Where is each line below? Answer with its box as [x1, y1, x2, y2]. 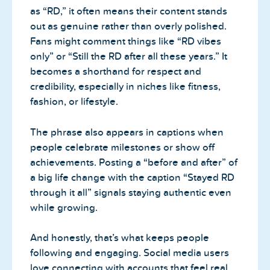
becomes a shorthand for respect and [30, 66, 201, 78]
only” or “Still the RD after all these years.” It [30, 51, 227, 63]
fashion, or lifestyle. [30, 96, 118, 108]
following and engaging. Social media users [30, 247, 229, 259]
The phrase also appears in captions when [30, 126, 224, 138]
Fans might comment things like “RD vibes [30, 36, 221, 48]
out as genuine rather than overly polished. [30, 20, 227, 33]
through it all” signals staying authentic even [30, 186, 231, 198]
